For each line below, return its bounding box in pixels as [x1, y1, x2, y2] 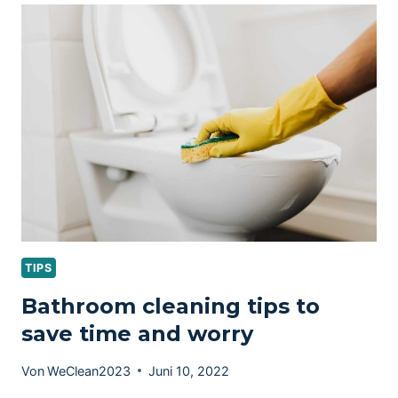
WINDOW [117, 6, 181, 22]
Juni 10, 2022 [148, 362, 230, 378]
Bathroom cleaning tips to [21, 293, 320, 320]
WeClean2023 [47, 362, 131, 378]
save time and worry [21, 321, 253, 347]
